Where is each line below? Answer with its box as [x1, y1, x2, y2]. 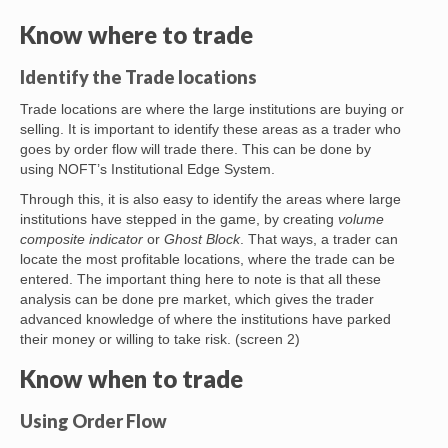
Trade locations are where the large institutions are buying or [20, 101, 404, 118]
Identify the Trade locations [20, 66, 257, 89]
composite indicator [20, 231, 143, 248]
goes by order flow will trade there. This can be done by [20, 141, 371, 158]
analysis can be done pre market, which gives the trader [20, 291, 374, 308]
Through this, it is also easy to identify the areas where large [20, 191, 401, 208]
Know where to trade [20, 20, 253, 50]
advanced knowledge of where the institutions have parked [20, 311, 391, 328]
